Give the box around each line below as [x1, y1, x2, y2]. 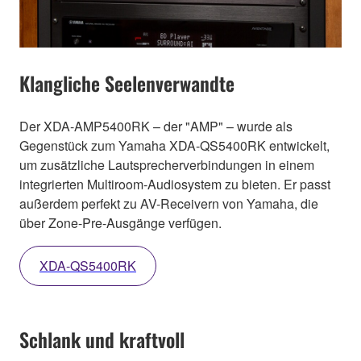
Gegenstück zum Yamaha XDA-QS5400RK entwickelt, [19, 136, 330, 156]
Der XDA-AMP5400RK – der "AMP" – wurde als [19, 117, 293, 136]
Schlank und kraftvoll [19, 325, 185, 355]
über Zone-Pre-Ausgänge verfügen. [19, 214, 222, 233]
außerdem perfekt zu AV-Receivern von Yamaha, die [19, 194, 318, 214]
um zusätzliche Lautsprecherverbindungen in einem [19, 156, 314, 175]
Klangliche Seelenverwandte [19, 68, 234, 98]
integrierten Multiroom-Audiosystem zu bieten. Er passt [19, 175, 330, 194]
